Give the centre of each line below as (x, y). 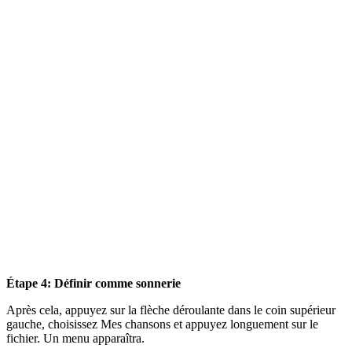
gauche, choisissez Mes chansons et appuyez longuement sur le (162, 324)
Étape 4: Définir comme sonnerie (93, 284)
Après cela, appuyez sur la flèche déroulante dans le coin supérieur (171, 310)
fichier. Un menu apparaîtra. (75, 339)
